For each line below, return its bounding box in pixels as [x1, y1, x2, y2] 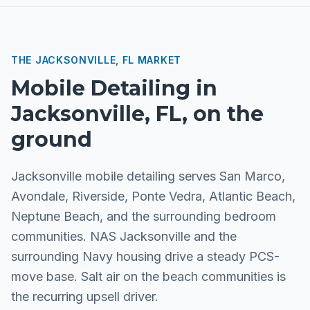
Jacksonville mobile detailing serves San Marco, [11, 169, 285, 183]
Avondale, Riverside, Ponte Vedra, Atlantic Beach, [11, 189, 295, 203]
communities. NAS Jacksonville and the [11, 229, 237, 244]
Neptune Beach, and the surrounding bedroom [11, 209, 276, 224]
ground [11, 127, 92, 152]
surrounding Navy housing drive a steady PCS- [11, 249, 280, 264]
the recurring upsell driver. [11, 289, 158, 304]
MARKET [134, 54, 181, 66]
